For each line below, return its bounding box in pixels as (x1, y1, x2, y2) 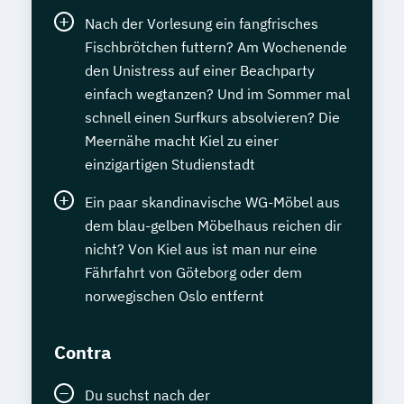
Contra (54, 340, 111, 365)
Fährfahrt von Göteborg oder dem (85, 263, 302, 282)
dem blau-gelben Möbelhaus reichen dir (85, 216, 342, 235)
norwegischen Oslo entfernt (85, 287, 264, 306)
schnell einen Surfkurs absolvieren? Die (85, 108, 340, 127)
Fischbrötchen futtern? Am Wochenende (85, 38, 347, 57)
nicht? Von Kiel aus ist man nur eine (85, 240, 317, 259)
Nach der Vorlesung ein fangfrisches (85, 14, 318, 33)
